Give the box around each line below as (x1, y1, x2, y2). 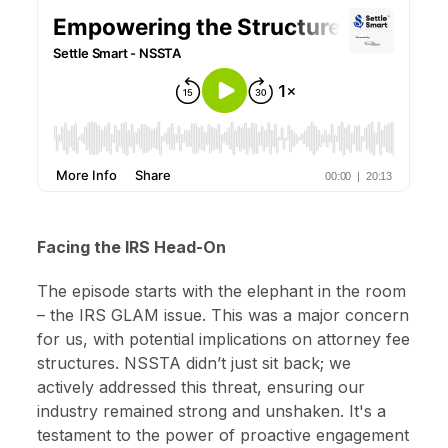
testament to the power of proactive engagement (37, 424, 410, 445)
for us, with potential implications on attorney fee (37, 328, 411, 349)
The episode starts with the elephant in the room (37, 280, 407, 301)
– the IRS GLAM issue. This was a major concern (37, 304, 410, 325)
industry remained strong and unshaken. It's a (37, 400, 387, 421)
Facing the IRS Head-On (37, 237, 227, 258)
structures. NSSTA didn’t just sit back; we (37, 352, 352, 373)
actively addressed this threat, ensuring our (37, 376, 366, 397)
